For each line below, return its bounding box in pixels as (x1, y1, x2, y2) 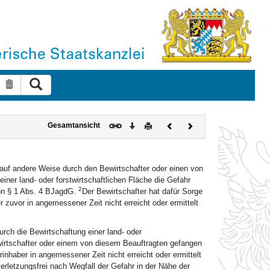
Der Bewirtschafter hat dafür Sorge (81, 187, 202, 196)
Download (134, 121, 169, 128)
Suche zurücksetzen (12, 80, 90, 89)
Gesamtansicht (47, 121, 100, 129)
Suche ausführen (41, 78, 107, 87)
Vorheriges (172, 121, 209, 128)
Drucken (151, 121, 180, 128)
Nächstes (192, 121, 224, 128)
